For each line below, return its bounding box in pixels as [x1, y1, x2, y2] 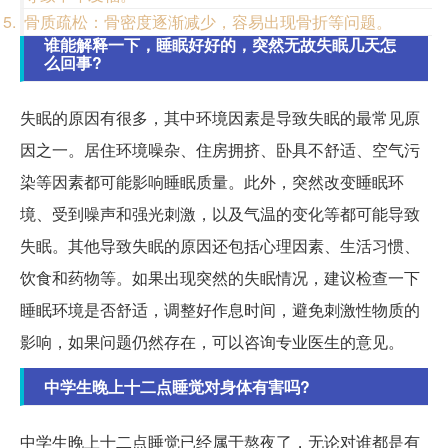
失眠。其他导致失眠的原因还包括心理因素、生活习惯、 [20, 234, 420, 258]
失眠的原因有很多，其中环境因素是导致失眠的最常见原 [20, 106, 420, 130]
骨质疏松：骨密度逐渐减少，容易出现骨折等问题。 [24, 10, 392, 34]
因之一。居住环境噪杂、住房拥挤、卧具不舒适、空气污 [20, 138, 420, 162]
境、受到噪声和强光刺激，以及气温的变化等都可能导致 [20, 202, 420, 226]
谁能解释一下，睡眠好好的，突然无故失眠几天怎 [44, 33, 396, 57]
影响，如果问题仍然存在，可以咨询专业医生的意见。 [20, 330, 404, 354]
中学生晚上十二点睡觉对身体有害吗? [44, 375, 310, 399]
